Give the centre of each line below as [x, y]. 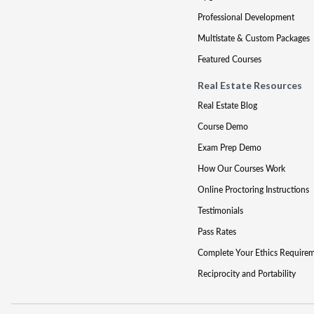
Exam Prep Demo [229, 148]
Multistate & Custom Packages [253, 38]
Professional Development [246, 17]
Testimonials [220, 211]
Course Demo [223, 127]
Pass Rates [217, 232]
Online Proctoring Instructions [253, 190]
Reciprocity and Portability [246, 274]
